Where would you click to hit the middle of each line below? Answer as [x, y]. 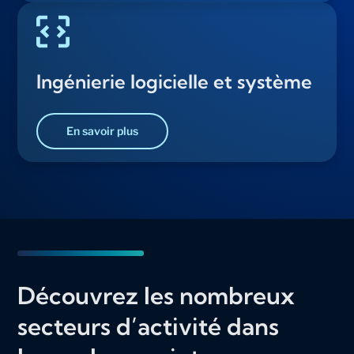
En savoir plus [103, 131]
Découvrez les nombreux [156, 296]
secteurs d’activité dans [149, 327]
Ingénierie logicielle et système [175, 82]
